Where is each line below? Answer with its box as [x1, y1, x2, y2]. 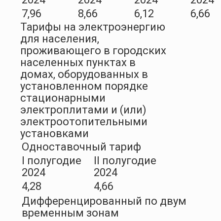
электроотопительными [20, 115, 147, 128]
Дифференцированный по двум [22, 195, 186, 208]
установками [20, 127, 89, 140]
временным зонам [22, 207, 119, 220]
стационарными [20, 92, 106, 105]
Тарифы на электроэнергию [20, 21, 165, 34]
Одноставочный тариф [22, 141, 141, 153]
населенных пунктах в [20, 56, 136, 69]
